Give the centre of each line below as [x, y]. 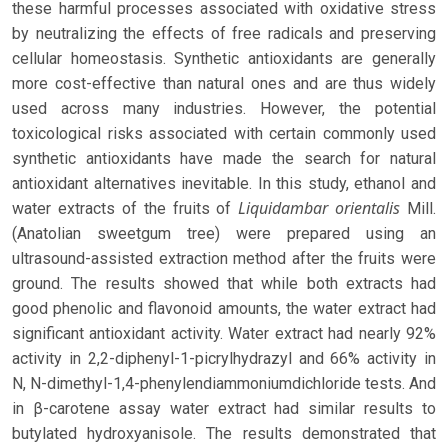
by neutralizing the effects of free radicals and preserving [224, 34]
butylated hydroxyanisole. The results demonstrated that [224, 434]
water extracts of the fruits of [125, 209]
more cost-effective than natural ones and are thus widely [224, 84]
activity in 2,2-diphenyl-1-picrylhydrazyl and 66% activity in [224, 359]
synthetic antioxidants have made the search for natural [224, 159]
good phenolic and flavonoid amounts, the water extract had [224, 309]
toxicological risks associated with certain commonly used [224, 134]
